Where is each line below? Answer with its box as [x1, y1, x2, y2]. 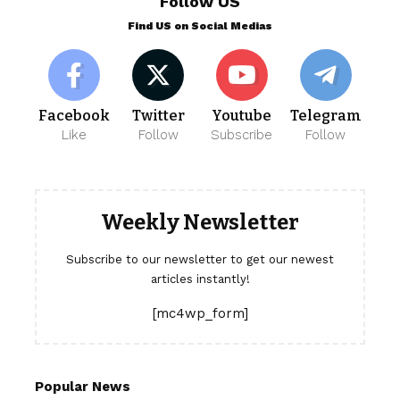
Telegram [289, 107, 362, 125]
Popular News [35, 379, 130, 396]
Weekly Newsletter [101, 210, 299, 236]
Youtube [212, 107, 272, 125]
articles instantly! [150, 272, 250, 287]
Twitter [131, 107, 185, 125]
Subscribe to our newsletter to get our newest [66, 253, 334, 267]
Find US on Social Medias [128, 20, 272, 33]
